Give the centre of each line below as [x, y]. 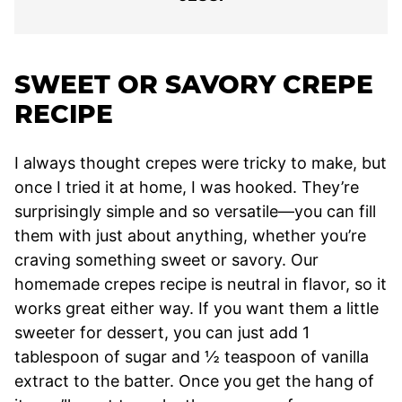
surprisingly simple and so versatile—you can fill [195, 212]
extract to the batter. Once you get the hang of [194, 381]
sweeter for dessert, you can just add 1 [162, 333]
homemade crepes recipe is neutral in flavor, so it [201, 284]
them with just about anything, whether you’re [190, 236]
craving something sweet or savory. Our [166, 260]
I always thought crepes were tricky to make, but [201, 163]
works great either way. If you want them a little [197, 309]
